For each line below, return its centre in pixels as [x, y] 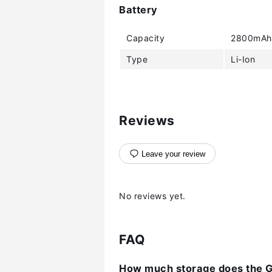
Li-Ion [243, 59]
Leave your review [173, 154]
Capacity [145, 38]
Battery [138, 10]
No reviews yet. [152, 195]
